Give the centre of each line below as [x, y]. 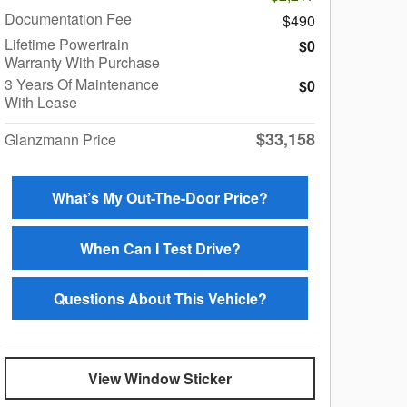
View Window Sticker [160, 379]
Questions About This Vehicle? [160, 298]
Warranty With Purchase [82, 62]
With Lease [41, 102]
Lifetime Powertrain [67, 44]
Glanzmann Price [60, 139]
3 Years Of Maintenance [82, 84]
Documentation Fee [68, 18]
